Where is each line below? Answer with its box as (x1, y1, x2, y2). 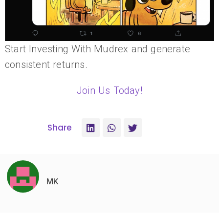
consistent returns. (5, 59, 88, 70)
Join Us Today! (77, 85, 142, 96)
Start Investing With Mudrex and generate (5, 43, 191, 55)
